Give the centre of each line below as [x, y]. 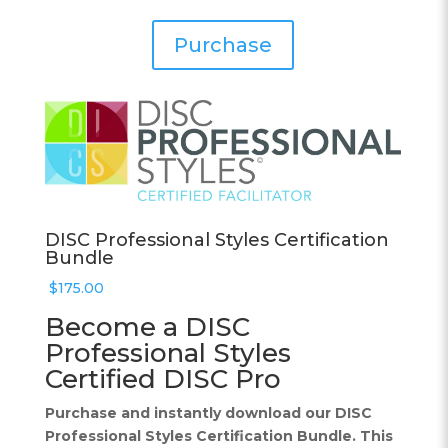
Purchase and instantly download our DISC [208, 412]
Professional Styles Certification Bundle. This [218, 435]
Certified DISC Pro [162, 378]
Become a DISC [147, 326]
